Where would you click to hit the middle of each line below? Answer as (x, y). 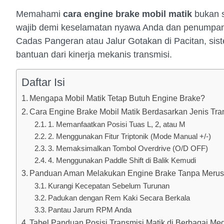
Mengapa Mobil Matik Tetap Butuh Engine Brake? (117, 98)
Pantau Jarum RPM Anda (89, 210)
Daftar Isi (43, 82)
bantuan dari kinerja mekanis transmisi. (94, 55)
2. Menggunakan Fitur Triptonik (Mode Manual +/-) (129, 136)
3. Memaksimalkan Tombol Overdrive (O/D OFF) (128, 148)
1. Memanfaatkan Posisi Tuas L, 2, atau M (116, 124)
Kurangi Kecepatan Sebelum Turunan (108, 186)
